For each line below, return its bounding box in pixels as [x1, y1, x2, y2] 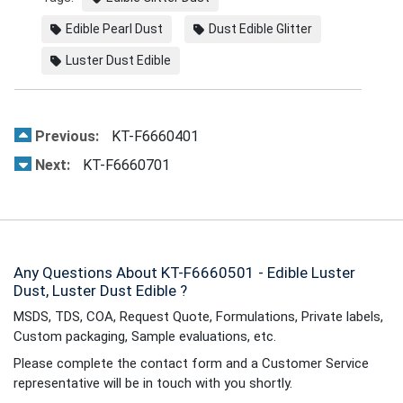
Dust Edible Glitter [209, 21, 312, 36]
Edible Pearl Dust [66, 21, 163, 36]
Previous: [35, 127, 99, 145]
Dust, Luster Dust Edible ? [13, 281, 187, 300]
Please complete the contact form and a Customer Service [13, 354, 369, 372]
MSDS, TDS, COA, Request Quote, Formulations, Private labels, [13, 308, 383, 325]
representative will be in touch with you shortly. [13, 374, 292, 391]
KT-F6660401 [108, 127, 199, 145]
